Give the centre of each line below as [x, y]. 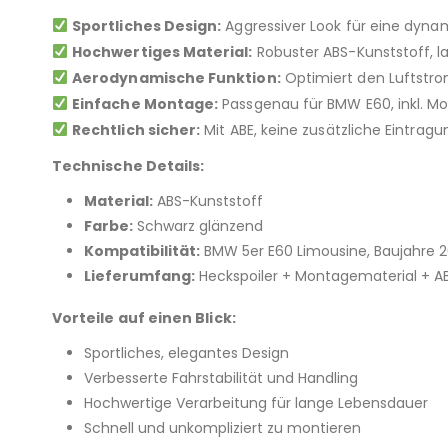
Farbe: [108, 225]
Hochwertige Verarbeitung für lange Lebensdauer [256, 402]
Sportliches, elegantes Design [186, 352]
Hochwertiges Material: [162, 51]
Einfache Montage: [145, 103]
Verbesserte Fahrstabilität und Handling [221, 377]
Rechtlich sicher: [136, 129]
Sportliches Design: [147, 25]
